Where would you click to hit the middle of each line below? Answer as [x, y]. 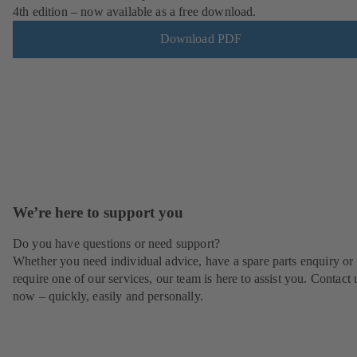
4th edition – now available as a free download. [135, 11]
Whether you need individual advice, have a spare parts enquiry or [183, 261]
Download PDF [201, 39]
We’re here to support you [98, 212]
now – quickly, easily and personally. [108, 296]
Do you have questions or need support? [117, 244]
